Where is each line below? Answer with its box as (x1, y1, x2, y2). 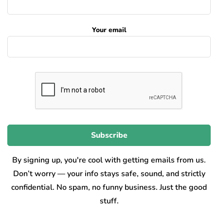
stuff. (99, 195, 119, 206)
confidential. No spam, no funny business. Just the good (11, 182, 207, 193)
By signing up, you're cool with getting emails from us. (12, 154, 206, 165)
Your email (91, 25, 127, 35)
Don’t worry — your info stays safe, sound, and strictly (13, 168, 205, 179)
